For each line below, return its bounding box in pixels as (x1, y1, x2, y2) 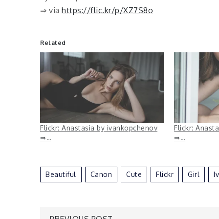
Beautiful (45, 170, 76, 179)
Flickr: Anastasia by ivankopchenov (40, 124, 157, 132)
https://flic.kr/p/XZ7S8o (62, 5, 153, 15)
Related (40, 39, 66, 46)
